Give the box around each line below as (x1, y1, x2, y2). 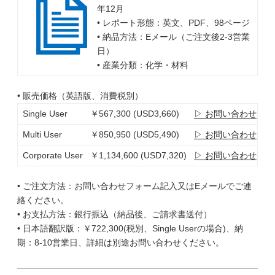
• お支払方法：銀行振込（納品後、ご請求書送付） (17, 209, 212, 219)
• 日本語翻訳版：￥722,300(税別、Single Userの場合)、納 (17, 223, 243, 233)
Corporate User (18, 150, 83, 160)
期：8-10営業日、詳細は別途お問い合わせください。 (17, 238, 224, 247)
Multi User (18, 130, 62, 139)
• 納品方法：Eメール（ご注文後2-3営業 (96, 32, 250, 42)
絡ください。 (17, 195, 69, 205)
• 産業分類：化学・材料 (96, 60, 188, 70)
